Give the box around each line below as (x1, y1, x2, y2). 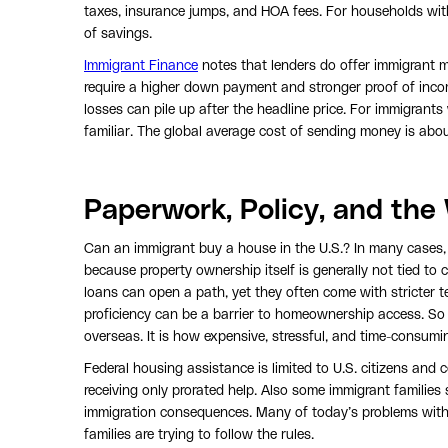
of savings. (84, 26, 152, 41)
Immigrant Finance (84, 58, 198, 73)
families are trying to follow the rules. (84, 427, 314, 442)
